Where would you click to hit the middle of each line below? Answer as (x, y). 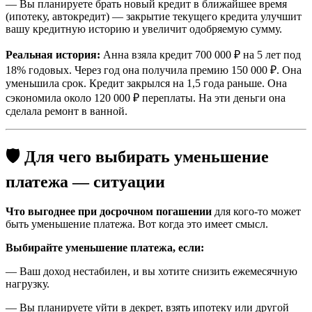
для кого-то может (256, 211)
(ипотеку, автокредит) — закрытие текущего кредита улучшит (154, 16)
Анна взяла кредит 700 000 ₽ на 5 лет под (201, 54)
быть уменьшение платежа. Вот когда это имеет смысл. (137, 224)
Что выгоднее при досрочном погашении (109, 211)
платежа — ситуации (85, 181)
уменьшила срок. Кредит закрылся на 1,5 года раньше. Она (146, 83)
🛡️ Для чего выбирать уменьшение (137, 156)
